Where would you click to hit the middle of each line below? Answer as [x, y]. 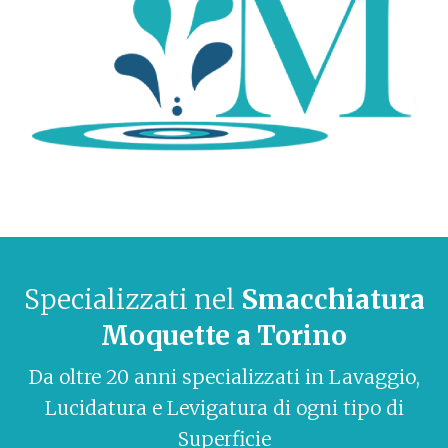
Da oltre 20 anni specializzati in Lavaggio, [224, 377]
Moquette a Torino [224, 336]
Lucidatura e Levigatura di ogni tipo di [224, 408]
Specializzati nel [132, 300]
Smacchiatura [332, 300]
